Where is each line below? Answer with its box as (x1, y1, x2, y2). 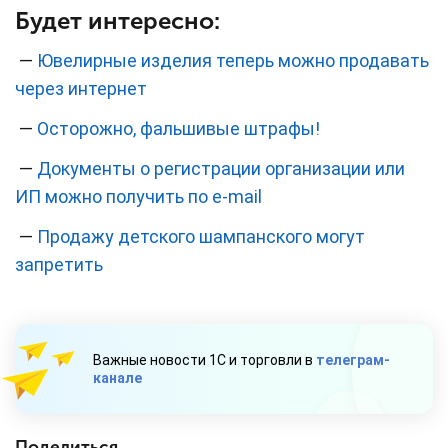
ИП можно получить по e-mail (15, 186, 262, 208)
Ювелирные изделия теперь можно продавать (37, 50, 429, 72)
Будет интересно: (15, 6, 220, 36)
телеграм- (316, 352, 390, 369)
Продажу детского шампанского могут (37, 226, 365, 248)
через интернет (15, 78, 147, 100)
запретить (15, 254, 103, 276)
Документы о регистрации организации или (37, 158, 405, 180)
